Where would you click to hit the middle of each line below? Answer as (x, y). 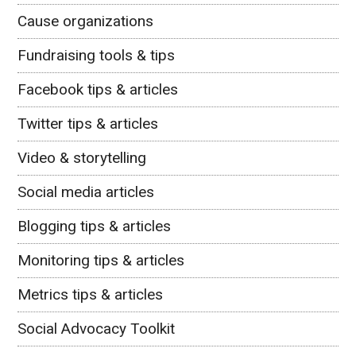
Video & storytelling (82, 158)
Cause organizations (86, 21)
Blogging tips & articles (95, 226)
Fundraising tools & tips (97, 56)
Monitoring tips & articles (101, 261)
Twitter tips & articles (88, 124)
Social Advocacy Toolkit (97, 329)
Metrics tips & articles (91, 295)
